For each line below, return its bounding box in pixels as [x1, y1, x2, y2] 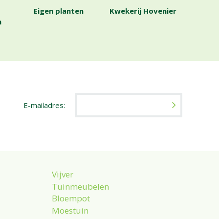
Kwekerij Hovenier [109, 5, 176, 16]
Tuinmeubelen [52, 180, 109, 192]
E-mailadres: [23, 100, 65, 110]
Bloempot [52, 193, 90, 204]
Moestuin [52, 205, 88, 217]
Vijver [52, 168, 73, 180]
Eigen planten [34, 5, 84, 16]
